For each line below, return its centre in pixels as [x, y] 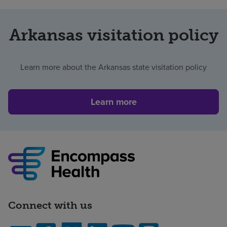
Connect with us [50, 205]
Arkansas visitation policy [113, 35]
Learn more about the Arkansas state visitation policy [113, 67]
